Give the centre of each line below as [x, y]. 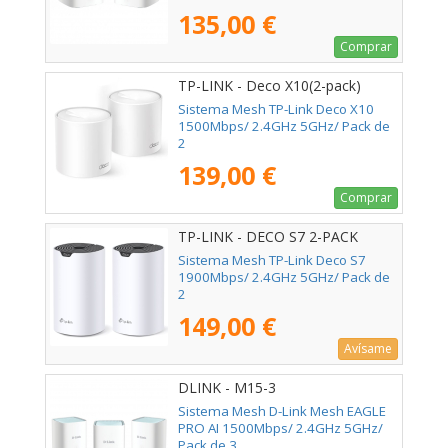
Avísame [368, 349]
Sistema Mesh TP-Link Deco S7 [272, 259]
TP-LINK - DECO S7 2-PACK [268, 237]
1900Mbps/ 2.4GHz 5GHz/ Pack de [284, 276]
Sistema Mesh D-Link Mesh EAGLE [282, 410]
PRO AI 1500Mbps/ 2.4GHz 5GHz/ [280, 427]
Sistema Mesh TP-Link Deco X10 [276, 108]
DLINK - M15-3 [227, 388]
